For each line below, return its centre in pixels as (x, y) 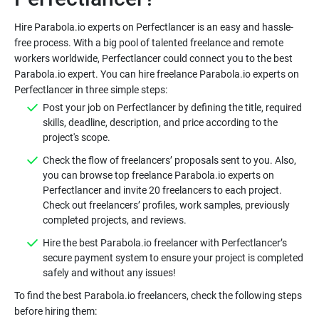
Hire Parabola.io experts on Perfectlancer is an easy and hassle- (154, 27)
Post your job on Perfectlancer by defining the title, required (172, 108)
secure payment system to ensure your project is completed (173, 258)
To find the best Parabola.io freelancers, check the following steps (158, 296)
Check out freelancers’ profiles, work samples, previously (166, 205)
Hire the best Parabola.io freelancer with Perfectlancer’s (165, 243)
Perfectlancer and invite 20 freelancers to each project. (162, 190)
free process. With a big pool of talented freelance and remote (149, 43)
